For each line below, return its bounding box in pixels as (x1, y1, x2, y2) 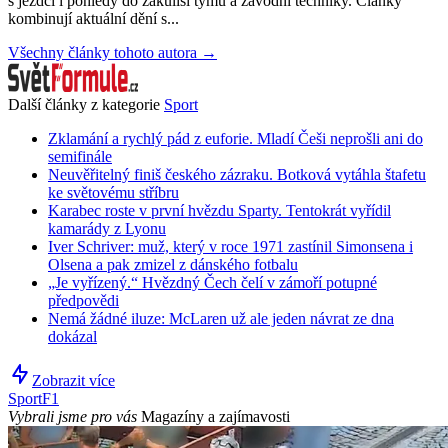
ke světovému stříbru (48, 184, 179, 202)
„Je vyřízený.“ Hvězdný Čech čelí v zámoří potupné (48, 274, 377, 292)
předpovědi (48, 292, 119, 310)
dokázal (48, 328, 97, 346)
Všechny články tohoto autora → (8, 44, 217, 62)
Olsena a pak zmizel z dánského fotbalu (48, 256, 298, 274)
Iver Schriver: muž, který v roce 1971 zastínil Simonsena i (48, 238, 413, 256)
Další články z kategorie (8, 96, 160, 114)
